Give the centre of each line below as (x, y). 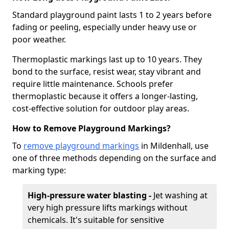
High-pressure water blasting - (90, 195)
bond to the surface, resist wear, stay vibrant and (107, 72)
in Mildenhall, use (174, 146)
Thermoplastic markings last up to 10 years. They (107, 59)
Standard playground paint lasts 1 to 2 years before (112, 15)
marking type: (39, 170)
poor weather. (39, 39)
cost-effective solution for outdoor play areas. (101, 108)
